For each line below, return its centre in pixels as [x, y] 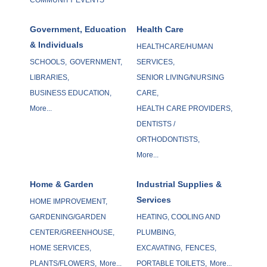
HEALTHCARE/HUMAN [175, 46]
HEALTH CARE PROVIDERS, [184, 108]
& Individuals [56, 44]
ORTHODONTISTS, [168, 139]
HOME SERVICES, [60, 248]
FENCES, [201, 248]
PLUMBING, [156, 232]
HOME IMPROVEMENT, [68, 201]
